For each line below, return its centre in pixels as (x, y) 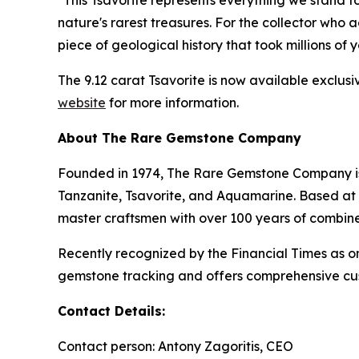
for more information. (172, 103)
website (82, 103)
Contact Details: (111, 311)
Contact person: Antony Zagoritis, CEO (175, 346)
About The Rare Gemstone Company (179, 138)
